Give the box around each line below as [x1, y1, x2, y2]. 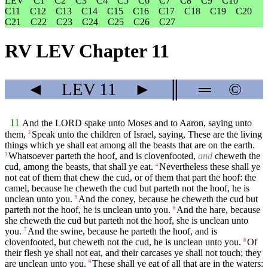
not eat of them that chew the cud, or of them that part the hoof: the [5, 172, 256, 183]
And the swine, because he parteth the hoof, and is [28, 226, 217, 237]
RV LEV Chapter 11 [5, 40, 169, 62]
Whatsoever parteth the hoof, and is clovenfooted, [8, 151, 198, 162]
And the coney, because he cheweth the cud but [78, 194, 258, 205]
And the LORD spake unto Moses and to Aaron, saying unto [22, 118, 252, 129]
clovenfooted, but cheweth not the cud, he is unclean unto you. [5, 237, 241, 248]
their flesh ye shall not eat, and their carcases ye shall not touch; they [5, 248, 261, 258]
